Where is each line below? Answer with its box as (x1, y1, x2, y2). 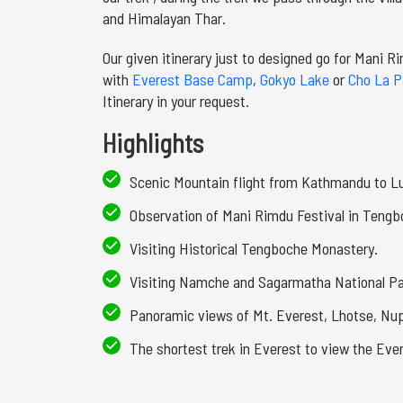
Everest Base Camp (132, 69, 253, 89)
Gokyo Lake (260, 69, 329, 89)
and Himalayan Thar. (103, 8, 226, 28)
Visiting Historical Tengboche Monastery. (130, 238, 378, 258)
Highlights (103, 127, 203, 158)
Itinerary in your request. (103, 91, 249, 111)
